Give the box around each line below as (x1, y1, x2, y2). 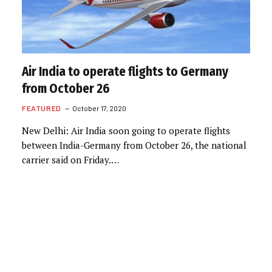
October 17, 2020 (72, 103, 126, 112)
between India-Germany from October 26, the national (22, 138, 246, 151)
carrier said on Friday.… (22, 153, 119, 166)
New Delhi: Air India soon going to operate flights (22, 124, 230, 137)
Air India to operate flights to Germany (22, 63, 228, 80)
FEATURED (22, 103, 61, 112)
